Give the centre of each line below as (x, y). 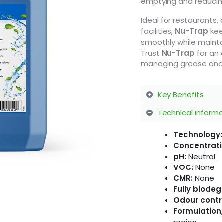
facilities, (158, 31)
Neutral (200, 157)
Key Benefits (180, 94)
